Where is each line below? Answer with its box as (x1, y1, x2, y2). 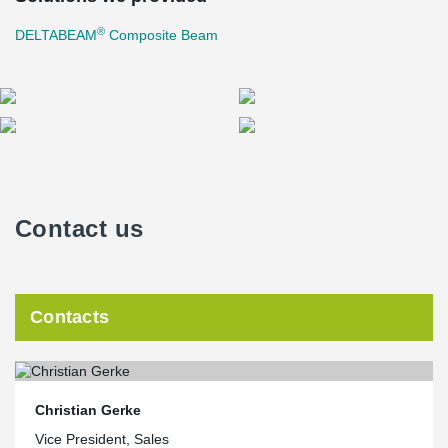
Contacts (30, 307, 110, 327)
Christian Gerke (35, 401, 141, 418)
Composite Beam (105, 27, 218, 43)
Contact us (15, 215, 144, 242)
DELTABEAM (15, 27, 97, 43)
